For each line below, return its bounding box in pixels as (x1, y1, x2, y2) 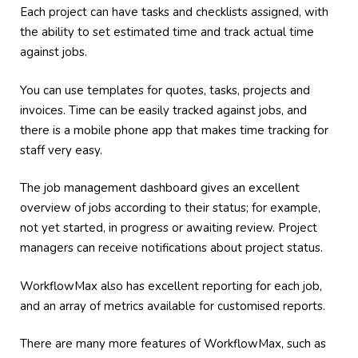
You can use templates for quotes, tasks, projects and (20, 82, 310, 98)
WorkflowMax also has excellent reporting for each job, (20, 277, 322, 294)
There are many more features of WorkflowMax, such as (20, 336, 326, 352)
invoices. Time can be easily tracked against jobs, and (20, 101, 307, 118)
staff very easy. (20, 141, 102, 158)
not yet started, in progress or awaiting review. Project (20, 220, 317, 236)
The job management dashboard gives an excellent (20, 180, 300, 196)
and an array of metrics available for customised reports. (20, 297, 325, 314)
